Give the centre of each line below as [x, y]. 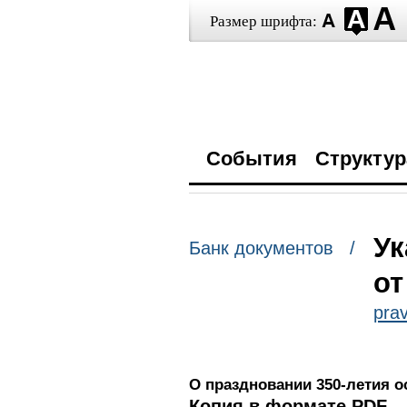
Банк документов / [272, 248]
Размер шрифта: [263, 21]
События [251, 159]
